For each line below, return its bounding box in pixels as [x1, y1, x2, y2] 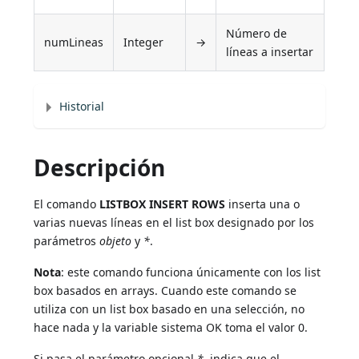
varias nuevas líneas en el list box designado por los [34, 215, 315, 231]
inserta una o [225, 196, 301, 212]
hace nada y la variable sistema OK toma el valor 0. [34, 320, 309, 336]
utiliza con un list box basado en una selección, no [34, 301, 305, 317]
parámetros [34, 233, 100, 249]
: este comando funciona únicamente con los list [61, 264, 321, 280]
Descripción [34, 152, 166, 184]
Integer [123, 34, 164, 50]
